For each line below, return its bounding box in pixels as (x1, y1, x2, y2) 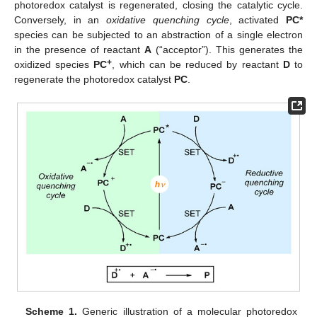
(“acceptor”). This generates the (151, 43, 303, 55)
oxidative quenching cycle (106, 13, 229, 25)
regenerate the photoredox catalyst (14, 73, 174, 85)
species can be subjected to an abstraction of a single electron (14, 28, 303, 40)
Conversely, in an (14, 13, 107, 25)
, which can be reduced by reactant (112, 58, 283, 70)
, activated (229, 13, 287, 25)
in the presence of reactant (14, 43, 144, 55)
